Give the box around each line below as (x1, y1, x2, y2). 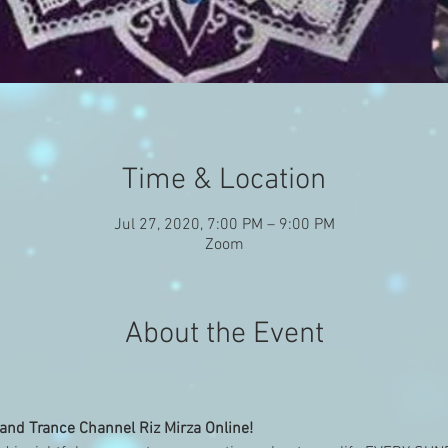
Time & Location (122, 162, 326, 199)
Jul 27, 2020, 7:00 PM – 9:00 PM (113, 215, 335, 235)
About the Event (124, 316, 324, 353)
